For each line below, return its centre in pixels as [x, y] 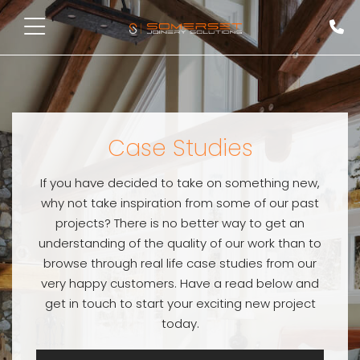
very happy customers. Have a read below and [180, 283]
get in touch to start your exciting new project [180, 303]
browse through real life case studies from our [180, 263]
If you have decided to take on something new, [180, 183]
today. [180, 323]
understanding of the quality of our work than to [180, 243]
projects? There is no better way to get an [180, 223]
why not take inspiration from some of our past [180, 203]
